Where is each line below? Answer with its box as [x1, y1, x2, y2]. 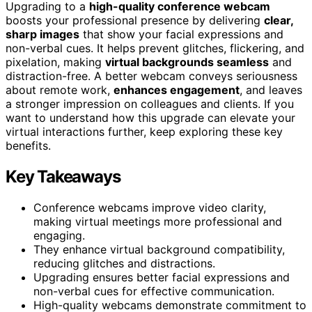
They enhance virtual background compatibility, [33, 242, 285, 256]
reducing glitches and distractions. [33, 256, 215, 270]
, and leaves [240, 82, 302, 97]
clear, [264, 13, 293, 27]
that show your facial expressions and [79, 26, 283, 41]
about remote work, [6, 82, 114, 97]
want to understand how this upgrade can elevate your [6, 110, 295, 125]
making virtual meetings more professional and [33, 214, 282, 228]
